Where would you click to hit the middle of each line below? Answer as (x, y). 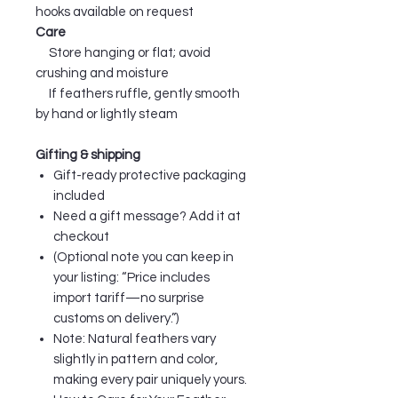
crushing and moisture (102, 73)
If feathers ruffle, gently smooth (138, 93)
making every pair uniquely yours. (150, 379)
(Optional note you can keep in (143, 257)
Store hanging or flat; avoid (123, 52)
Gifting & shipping (88, 155)
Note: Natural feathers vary (135, 338)
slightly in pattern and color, (135, 359)
